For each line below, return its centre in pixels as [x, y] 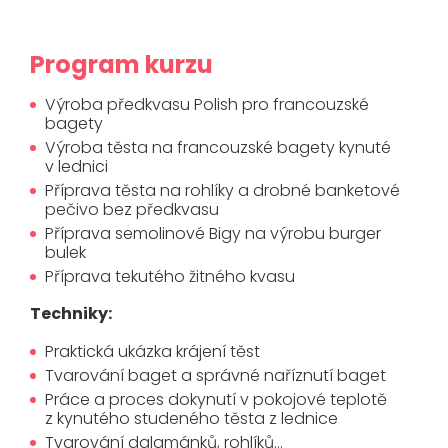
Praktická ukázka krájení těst [152, 352]
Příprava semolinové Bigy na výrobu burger [213, 234]
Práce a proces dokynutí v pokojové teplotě [216, 400]
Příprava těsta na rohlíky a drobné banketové [222, 191]
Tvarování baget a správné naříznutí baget [215, 376]
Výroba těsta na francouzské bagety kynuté [218, 148]
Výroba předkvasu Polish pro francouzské [207, 105]
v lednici [76, 167]
